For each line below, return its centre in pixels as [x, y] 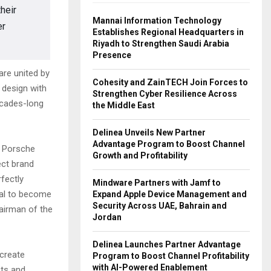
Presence [112, 55]
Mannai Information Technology [157, 20]
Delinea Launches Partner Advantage [167, 244]
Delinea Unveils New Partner [149, 132]
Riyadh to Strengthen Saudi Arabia [161, 43]
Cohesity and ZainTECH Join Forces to [170, 82]
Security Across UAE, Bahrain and [160, 205]
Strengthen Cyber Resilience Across [165, 93]
